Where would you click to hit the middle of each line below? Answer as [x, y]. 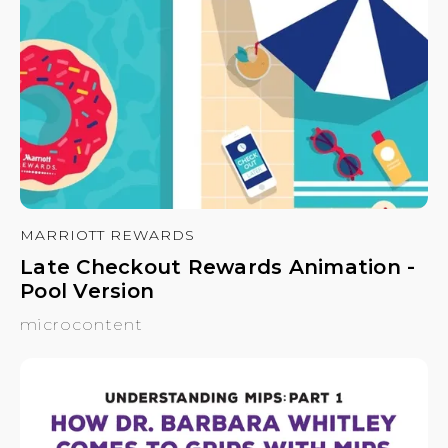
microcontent [81, 325]
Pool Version [87, 291]
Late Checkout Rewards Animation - [218, 267]
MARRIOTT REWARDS [107, 235]
